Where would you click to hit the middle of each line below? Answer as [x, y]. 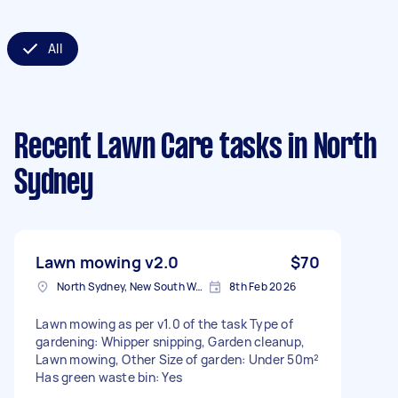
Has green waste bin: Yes [109, 377]
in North [329, 148]
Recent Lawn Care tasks [148, 148]
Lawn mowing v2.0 [107, 262]
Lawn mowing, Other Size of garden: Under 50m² [178, 359]
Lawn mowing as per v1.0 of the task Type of [164, 323]
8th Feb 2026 [263, 286]
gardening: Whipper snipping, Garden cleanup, [170, 341]
